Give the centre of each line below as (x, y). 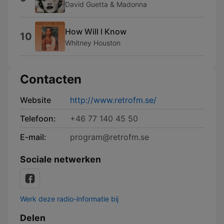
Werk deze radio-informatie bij (69, 199)
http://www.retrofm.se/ (113, 100)
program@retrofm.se (109, 137)
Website (35, 100)
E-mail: (33, 137)
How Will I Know (96, 31)
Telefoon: (38, 118)
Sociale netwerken (60, 159)
